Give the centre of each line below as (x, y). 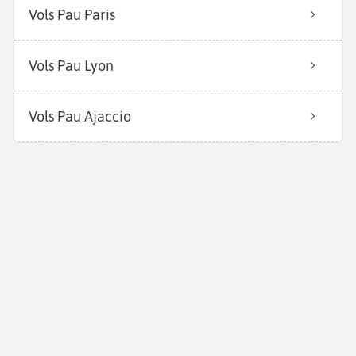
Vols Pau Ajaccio (80, 116)
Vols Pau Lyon (71, 66)
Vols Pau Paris (72, 15)
